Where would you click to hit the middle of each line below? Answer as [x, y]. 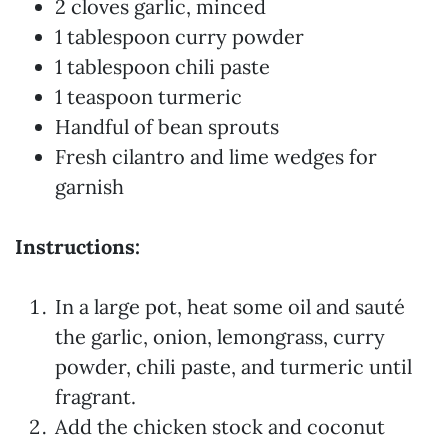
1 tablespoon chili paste [162, 66]
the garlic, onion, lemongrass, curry [220, 336]
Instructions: [77, 246]
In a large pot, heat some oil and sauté [230, 306]
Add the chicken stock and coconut [220, 426]
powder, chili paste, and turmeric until [233, 366]
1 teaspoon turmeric [148, 96]
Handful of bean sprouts [167, 126]
